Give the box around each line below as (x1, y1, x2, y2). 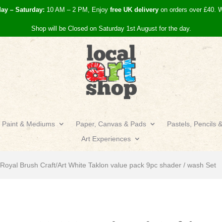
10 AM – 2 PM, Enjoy (45, 6, 110, 13)
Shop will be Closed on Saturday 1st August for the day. (31, 25, 191, 32)
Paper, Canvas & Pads (76, 119, 146, 128)
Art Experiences (81, 134, 131, 143)
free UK (110, 6, 132, 13)
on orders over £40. (159, 6, 218, 13)
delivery (132, 6, 159, 13)
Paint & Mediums (2, 119, 55, 128)
